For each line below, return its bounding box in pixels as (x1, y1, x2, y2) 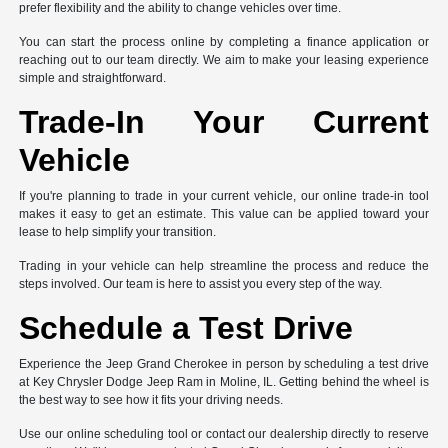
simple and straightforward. (19, 71, 167, 86)
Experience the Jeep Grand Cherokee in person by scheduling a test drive (19, 357, 429, 372)
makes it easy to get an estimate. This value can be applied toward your (19, 207, 429, 222)
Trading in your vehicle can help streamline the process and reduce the (19, 259, 429, 274)
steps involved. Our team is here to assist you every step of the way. (19, 277, 383, 292)
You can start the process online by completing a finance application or (19, 35, 429, 50)
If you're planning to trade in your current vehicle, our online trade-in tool (19, 189, 429, 204)
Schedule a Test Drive (19, 310, 354, 347)
